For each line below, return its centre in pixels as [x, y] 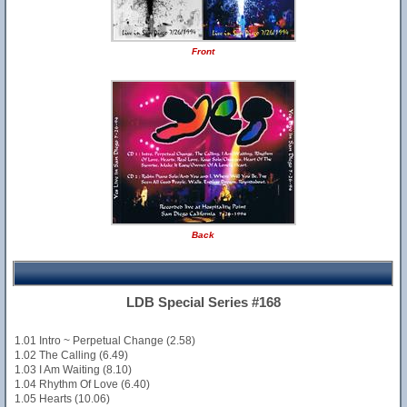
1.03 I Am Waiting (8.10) [73, 370]
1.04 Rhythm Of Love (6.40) [82, 384]
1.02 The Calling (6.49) [71, 355]
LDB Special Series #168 [203, 302]
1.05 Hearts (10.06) [62, 399]
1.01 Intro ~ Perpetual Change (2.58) [105, 341]
